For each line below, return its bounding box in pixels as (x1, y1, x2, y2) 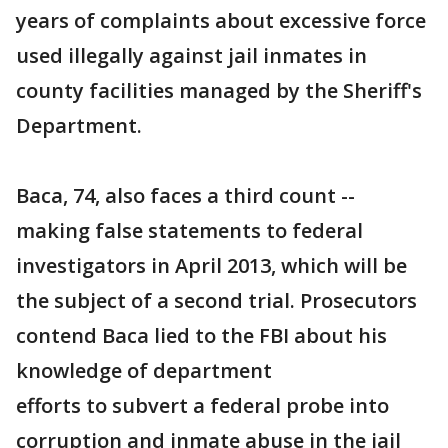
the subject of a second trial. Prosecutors (16, 287, 417, 314)
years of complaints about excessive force (16, 7, 426, 34)
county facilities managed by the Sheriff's (16, 77, 422, 104)
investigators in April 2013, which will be (16, 252, 407, 279)
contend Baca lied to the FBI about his (16, 322, 387, 349)
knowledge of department (16, 357, 272, 384)
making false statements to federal (16, 217, 363, 244)
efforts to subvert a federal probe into (16, 392, 389, 419)
